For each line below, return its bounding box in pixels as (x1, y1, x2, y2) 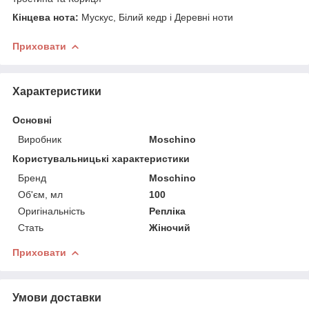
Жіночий (149, 221, 191, 233)
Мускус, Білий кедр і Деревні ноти (79, 11, 233, 23)
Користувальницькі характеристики (12, 152, 190, 164)
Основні (12, 114, 52, 126)
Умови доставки (12, 291, 101, 303)
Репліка (149, 205, 186, 217)
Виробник (18, 133, 61, 145)
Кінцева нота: (12, 11, 79, 23)
